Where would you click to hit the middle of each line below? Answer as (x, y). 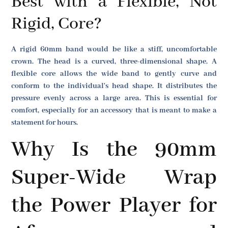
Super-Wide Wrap (114, 178)
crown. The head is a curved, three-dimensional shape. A (114, 61)
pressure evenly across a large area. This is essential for (114, 98)
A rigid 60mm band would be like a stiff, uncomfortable (114, 49)
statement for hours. (45, 122)
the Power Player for (114, 206)
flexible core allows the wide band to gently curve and (114, 74)
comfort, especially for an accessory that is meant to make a (114, 110)
